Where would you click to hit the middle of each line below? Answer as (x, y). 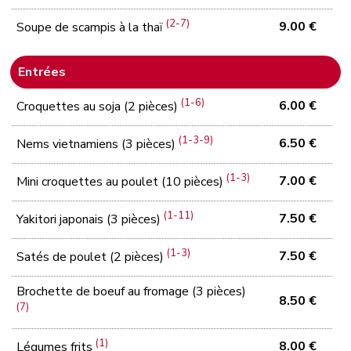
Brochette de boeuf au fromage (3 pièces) (132, 291)
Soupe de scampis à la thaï (92, 28)
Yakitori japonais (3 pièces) (90, 220)
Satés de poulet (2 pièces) (92, 257)
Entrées (42, 72)
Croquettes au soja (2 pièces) (99, 107)
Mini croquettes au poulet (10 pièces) (122, 182)
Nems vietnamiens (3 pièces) (98, 145)
